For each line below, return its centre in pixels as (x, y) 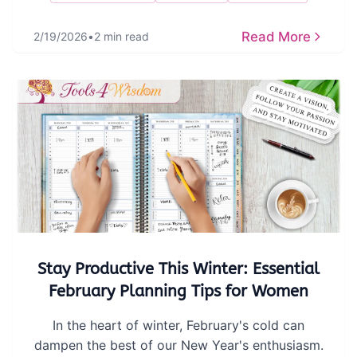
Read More (276, 37)
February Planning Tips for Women (178, 291)
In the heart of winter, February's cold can (178, 325)
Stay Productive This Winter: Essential (178, 269)
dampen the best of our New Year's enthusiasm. (178, 345)
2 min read (122, 36)
